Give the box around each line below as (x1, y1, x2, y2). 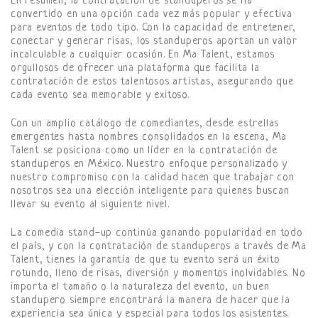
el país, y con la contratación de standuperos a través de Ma (11, 240, 307, 253)
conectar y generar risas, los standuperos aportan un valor (11, 35, 297, 48)
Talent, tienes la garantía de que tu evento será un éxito (11, 253, 280, 266)
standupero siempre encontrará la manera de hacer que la (11, 294, 290, 307)
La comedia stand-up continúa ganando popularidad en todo (11, 226, 303, 239)
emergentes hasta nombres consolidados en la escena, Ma (11, 131, 287, 143)
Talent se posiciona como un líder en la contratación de (11, 144, 278, 157)
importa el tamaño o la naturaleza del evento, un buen (11, 280, 270, 293)
